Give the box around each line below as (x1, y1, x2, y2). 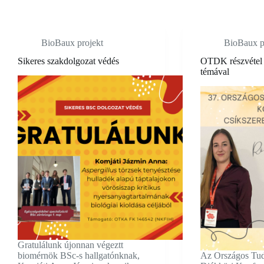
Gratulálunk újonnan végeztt (18, 240, 123, 250)
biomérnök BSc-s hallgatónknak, (18, 250, 140, 261)
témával (200, 66, 229, 77)
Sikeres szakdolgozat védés (18, 55, 119, 66)
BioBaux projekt (41, 38, 103, 48)
